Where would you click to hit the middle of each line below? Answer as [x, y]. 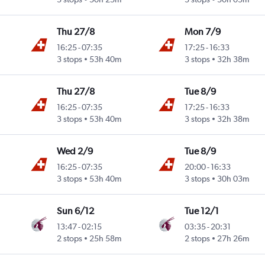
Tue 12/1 [201, 211]
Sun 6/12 [76, 211]
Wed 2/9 [75, 151]
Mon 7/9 [202, 32]
